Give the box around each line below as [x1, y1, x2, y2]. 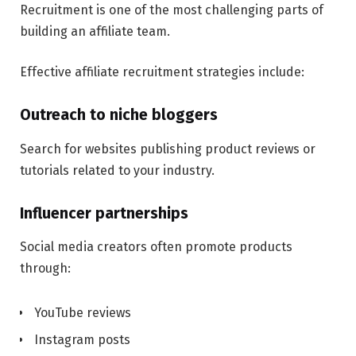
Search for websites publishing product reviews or [20, 141, 315, 157]
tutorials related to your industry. [20, 162, 215, 178]
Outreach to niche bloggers [20, 106, 218, 125]
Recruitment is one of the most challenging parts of [20, 2, 323, 17]
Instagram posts [34, 332, 130, 348]
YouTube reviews [34, 305, 131, 321]
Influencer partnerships [20, 203, 188, 222]
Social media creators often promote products [20, 239, 292, 255]
